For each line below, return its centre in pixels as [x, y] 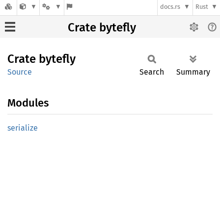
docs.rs [170, 7]
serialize [23, 128]
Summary [193, 72]
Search [152, 72]
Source [20, 72]
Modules [28, 103]
